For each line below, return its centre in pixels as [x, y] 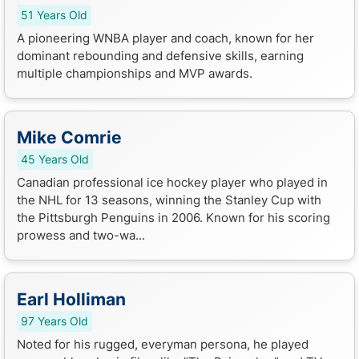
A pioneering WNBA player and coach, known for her [165, 38]
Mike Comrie [69, 137]
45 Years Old [55, 159]
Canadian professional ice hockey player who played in [172, 182]
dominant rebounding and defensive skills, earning [160, 55]
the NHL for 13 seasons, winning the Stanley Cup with [169, 200]
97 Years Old [54, 321]
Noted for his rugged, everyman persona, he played [163, 344]
